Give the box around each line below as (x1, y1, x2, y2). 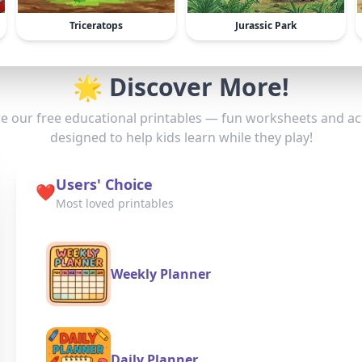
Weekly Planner (111, 265, 211, 283)
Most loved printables (56, 196, 174, 211)
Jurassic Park (235, 19, 297, 32)
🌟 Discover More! (73, 70, 289, 103)
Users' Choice (56, 175, 153, 194)
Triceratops (69, 19, 123, 32)
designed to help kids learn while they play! (49, 128, 313, 146)
